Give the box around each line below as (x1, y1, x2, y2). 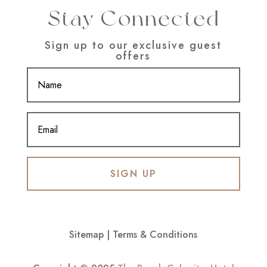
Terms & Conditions (113, 227, 198, 241)
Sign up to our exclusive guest (45, 37, 222, 53)
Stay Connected (47, 5, 219, 31)
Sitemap (69, 227, 104, 241)
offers (116, 48, 151, 64)
